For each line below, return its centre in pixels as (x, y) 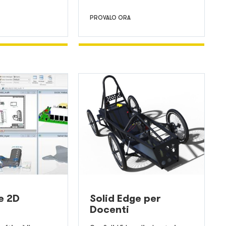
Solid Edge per (125, 199)
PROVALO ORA (110, 18)
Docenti (109, 210)
